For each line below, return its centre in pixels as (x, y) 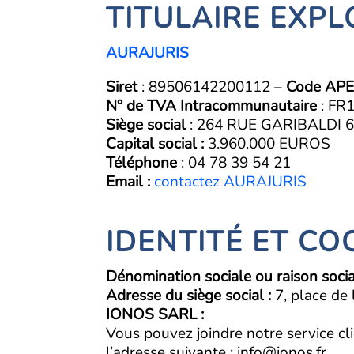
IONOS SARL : (155, 314)
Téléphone (142, 162)
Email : (128, 181)
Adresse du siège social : (189, 295)
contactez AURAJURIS (231, 181)
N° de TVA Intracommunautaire (212, 105)
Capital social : (155, 143)
